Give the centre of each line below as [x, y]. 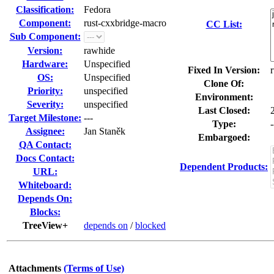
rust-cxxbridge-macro [125, 23]
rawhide [99, 50]
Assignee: [45, 131]
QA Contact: [45, 145]
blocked [150, 225]
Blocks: [45, 212]
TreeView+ [45, 225]
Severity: [45, 104]
